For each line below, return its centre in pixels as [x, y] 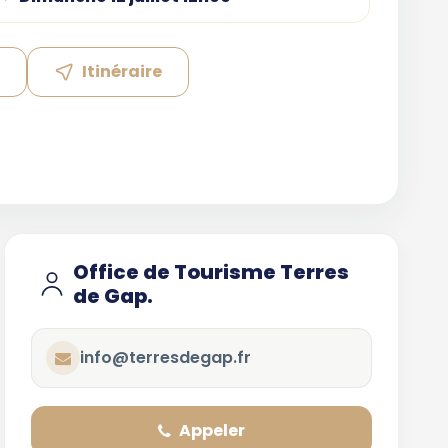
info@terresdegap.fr [165, 357]
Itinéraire [122, 71]
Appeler [212, 430]
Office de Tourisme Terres [210, 272]
